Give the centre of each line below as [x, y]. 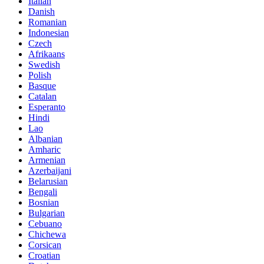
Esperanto [47, 107]
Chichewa [47, 235]
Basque [42, 86]
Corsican [45, 245]
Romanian [47, 22]
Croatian [44, 256]
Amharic [44, 150]
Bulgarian [47, 213]
